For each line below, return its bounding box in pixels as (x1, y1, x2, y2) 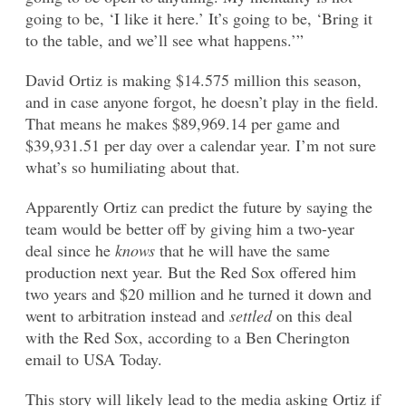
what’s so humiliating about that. (25, 155, 240, 178)
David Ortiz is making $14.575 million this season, (25, 68, 362, 91)
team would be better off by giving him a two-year (25, 217, 354, 239)
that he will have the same (155, 238, 330, 261)
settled (229, 304, 272, 326)
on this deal (272, 304, 353, 326)
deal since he (25, 238, 115, 261)
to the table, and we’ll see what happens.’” (25, 28, 304, 51)
